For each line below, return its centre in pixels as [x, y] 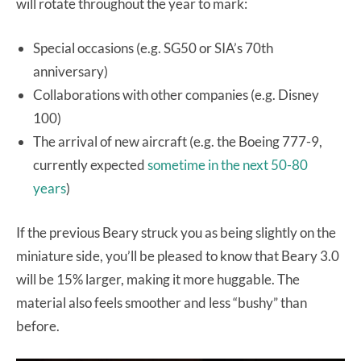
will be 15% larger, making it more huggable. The [158, 280]
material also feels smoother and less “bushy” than [162, 303]
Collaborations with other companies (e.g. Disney [176, 95]
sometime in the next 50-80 [228, 165]
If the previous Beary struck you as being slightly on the [176, 233]
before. [38, 326]
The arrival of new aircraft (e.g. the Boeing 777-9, [178, 142]
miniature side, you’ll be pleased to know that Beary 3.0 [178, 256]
